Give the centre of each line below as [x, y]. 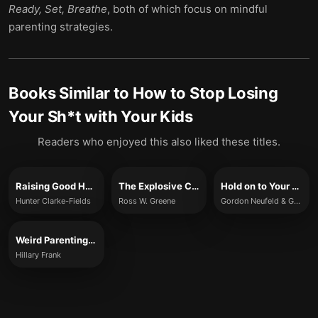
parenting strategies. [61, 27]
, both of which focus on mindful [187, 9]
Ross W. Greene [147, 201]
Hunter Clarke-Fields [53, 201]
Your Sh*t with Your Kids [101, 116]
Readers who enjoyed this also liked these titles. [159, 142]
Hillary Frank [38, 255]
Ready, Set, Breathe [58, 9]
